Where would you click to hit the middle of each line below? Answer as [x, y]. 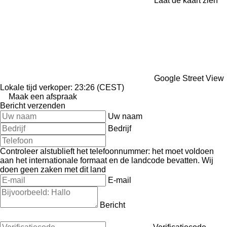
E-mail [120, 180]
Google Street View [189, 78]
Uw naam [125, 116]
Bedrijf [120, 128]
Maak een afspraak [43, 96]
